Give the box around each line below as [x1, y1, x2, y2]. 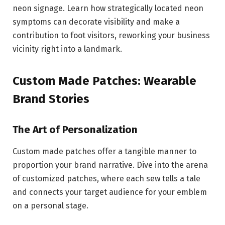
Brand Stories [13, 92, 89, 106]
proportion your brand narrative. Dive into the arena [13, 160, 208, 170]
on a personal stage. [13, 201, 88, 211]
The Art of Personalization [13, 123, 138, 136]
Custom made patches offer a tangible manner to [13, 147, 196, 157]
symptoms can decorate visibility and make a [13, 17, 180, 27]
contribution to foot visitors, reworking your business [13, 30, 210, 40]
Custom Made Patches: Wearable [13, 74, 196, 88]
